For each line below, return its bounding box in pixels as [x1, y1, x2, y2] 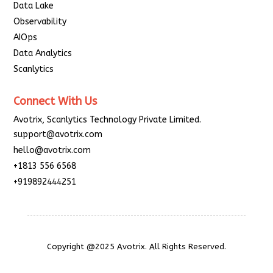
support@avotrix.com [13, 129, 103, 140]
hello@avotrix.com [13, 144, 91, 155]
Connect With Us [13, 94, 97, 108]
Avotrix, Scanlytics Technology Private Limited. [13, 114, 202, 125]
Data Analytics [13, 48, 73, 58]
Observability [13, 16, 67, 27]
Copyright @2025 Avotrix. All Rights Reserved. [46, 241, 226, 251]
